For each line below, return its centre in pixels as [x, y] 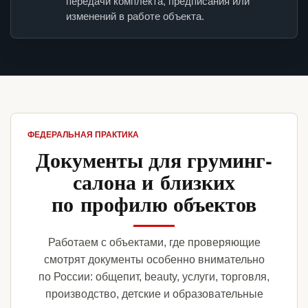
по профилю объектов [154, 204]
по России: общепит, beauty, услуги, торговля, [154, 277]
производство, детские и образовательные [154, 294]
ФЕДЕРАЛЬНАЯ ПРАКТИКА [83, 135]
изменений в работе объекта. [135, 16]
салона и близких [154, 182]
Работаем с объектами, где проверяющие [154, 243]
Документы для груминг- [154, 160]
